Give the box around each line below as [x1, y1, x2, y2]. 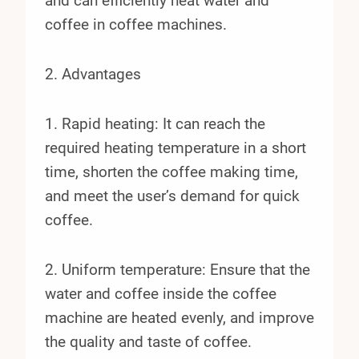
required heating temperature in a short [45, 138, 306, 157]
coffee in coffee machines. [45, 14, 227, 34]
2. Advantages [45, 64, 141, 83]
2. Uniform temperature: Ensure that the [45, 260, 310, 279]
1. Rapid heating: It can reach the [45, 114, 265, 133]
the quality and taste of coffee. [45, 332, 252, 351]
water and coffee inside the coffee [45, 284, 276, 303]
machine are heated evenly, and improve [45, 308, 314, 327]
